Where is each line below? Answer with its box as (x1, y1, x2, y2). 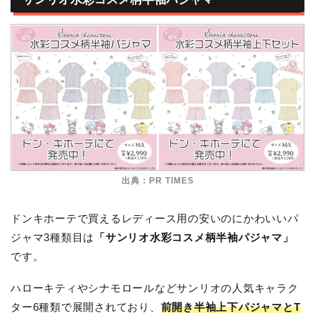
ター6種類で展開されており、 (11, 300, 161, 313)
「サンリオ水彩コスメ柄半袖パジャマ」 (94, 231, 294, 243)
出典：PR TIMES (121, 175, 194, 186)
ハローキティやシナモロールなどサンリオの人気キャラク (11, 281, 299, 294)
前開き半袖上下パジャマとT (160, 300, 301, 313)
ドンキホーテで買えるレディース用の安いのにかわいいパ (11, 212, 299, 224)
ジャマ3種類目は (11, 231, 95, 243)
